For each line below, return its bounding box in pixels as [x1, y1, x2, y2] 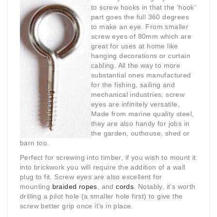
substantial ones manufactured [91, 71, 191, 79]
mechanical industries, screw [91, 91, 185, 99]
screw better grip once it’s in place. [20, 202, 133, 210]
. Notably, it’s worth [134, 183, 196, 191]
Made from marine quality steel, [91, 110, 194, 118]
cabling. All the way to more [91, 62, 181, 70]
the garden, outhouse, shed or [91, 129, 190, 138]
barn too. [20, 139, 49, 147]
